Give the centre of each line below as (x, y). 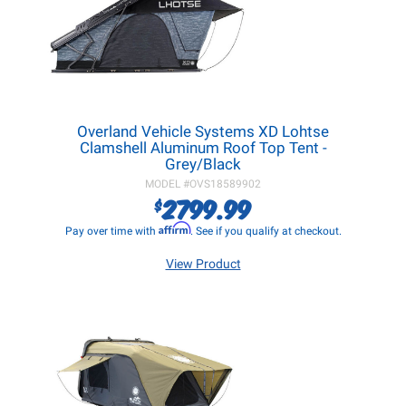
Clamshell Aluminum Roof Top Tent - (203, 148)
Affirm (174, 228)
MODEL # (167, 184)
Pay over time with (111, 231)
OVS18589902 (225, 184)
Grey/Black (203, 164)
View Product (203, 264)
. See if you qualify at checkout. (266, 231)
